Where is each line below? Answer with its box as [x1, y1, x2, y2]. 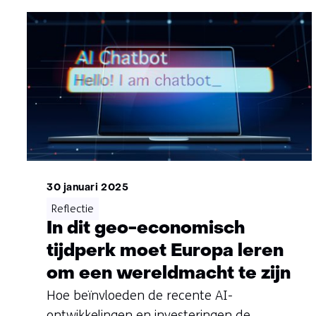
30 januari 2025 [47, 183, 129, 193]
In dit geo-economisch [47, 219, 245, 238]
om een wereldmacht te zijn [47, 265, 291, 283]
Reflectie [51, 202, 94, 215]
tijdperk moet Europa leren [47, 242, 284, 260]
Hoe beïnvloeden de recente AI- [47, 287, 233, 303]
